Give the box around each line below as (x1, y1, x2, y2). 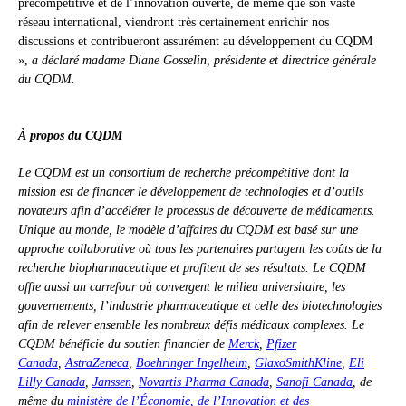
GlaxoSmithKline (255, 356, 342, 371)
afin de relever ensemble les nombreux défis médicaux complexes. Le (18, 318, 364, 333)
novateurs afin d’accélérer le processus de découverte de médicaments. (18, 204, 375, 218)
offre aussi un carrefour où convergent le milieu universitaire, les (18, 280, 345, 295)
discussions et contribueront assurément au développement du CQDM (18, 34, 372, 49)
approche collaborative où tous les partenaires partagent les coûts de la (18, 242, 382, 256)
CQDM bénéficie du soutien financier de (18, 337, 228, 352)
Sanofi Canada (276, 375, 353, 390)
